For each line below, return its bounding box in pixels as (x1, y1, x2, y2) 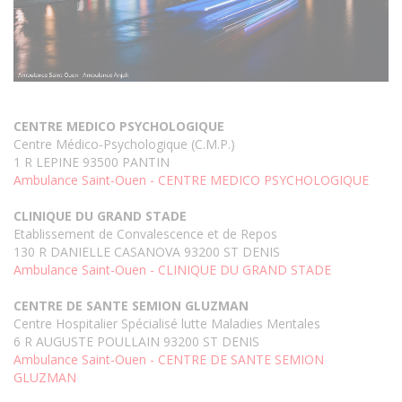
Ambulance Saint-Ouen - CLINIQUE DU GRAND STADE (13, 261, 331, 279)
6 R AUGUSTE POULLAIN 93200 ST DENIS (13, 333, 259, 351)
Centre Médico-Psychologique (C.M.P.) (13, 135, 235, 153)
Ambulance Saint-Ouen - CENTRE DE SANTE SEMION (13, 351, 324, 369)
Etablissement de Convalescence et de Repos (13, 225, 277, 243)
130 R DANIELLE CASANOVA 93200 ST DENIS (13, 243, 280, 261)
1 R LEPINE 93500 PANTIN (13, 153, 170, 171)
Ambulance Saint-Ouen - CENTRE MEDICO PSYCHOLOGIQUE (13, 171, 369, 189)
